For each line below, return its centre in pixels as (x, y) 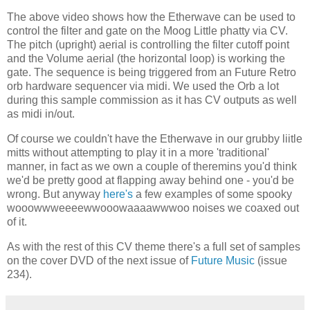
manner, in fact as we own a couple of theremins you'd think (152, 166)
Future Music (224, 260)
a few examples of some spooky (212, 194)
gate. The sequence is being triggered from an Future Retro (152, 72)
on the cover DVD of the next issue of (99, 260)
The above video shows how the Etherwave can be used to (151, 17)
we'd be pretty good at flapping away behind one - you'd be (151, 180)
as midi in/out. (41, 113)
